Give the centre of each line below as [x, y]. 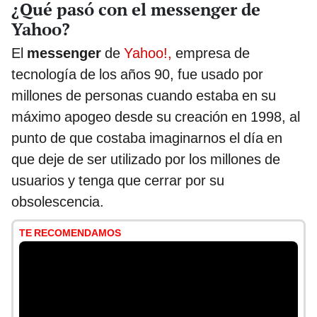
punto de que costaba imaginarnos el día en [147, 138]
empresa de [211, 53]
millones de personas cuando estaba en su [144, 95]
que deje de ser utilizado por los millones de [146, 159]
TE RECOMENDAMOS [70, 232]
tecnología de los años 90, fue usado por [137, 74]
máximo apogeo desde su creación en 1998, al [156, 116]
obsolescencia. [58, 201]
